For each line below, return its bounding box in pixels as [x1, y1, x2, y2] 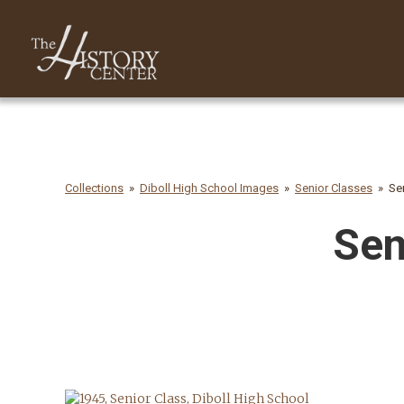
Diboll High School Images [140, 181, 279, 195]
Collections [65, 181, 124, 195]
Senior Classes [295, 181, 372, 195]
